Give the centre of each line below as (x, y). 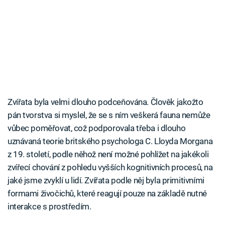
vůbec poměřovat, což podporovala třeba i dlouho (97, 128)
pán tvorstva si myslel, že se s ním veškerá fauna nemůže (109, 115)
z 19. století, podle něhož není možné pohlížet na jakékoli (108, 154)
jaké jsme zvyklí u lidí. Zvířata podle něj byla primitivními (106, 181)
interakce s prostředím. (49, 207)
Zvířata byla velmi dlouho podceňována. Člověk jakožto (105, 102)
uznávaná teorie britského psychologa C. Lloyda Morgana (110, 141)
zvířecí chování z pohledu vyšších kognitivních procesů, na (110, 167)
